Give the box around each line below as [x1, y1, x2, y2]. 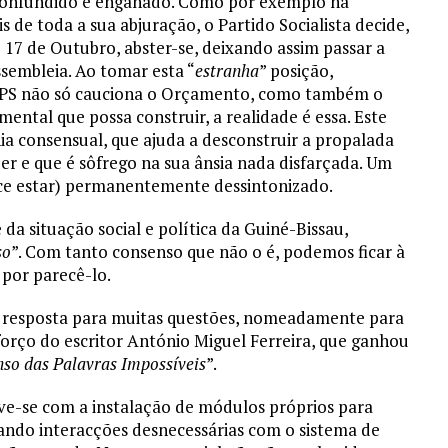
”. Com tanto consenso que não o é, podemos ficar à [11, 240, 405, 264]
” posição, [259, 59, 333, 83]
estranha [195, 59, 259, 83]
